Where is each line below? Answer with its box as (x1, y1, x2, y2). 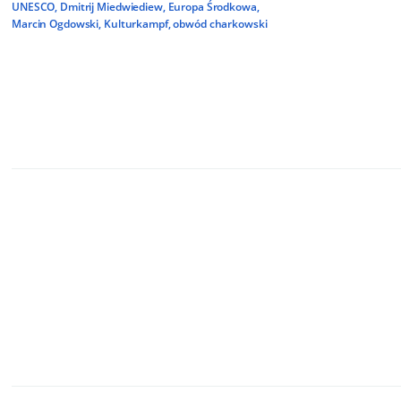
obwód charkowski (173, 16, 268, 32)
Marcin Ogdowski (12, 16, 99, 32)
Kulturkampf (103, 16, 168, 32)
